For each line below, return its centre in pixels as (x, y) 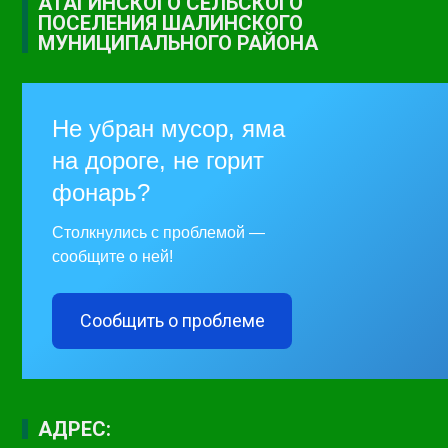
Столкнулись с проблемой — (159, 232)
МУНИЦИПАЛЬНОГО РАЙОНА (178, 42)
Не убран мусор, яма (169, 128)
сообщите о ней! (113, 256)
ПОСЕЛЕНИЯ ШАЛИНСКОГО (171, 22)
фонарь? (101, 192)
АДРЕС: (75, 428)
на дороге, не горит (158, 160)
